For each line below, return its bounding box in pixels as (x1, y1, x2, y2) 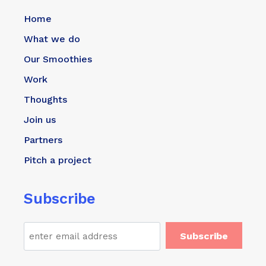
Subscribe (24, 189, 96, 207)
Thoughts (24, 93, 67, 105)
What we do (24, 33, 80, 45)
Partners (24, 134, 62, 145)
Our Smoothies (24, 53, 92, 65)
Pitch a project (24, 154, 91, 166)
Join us (24, 113, 56, 125)
